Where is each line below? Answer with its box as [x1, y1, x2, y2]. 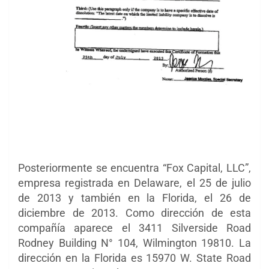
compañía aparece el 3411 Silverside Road [18, 222, 251, 235]
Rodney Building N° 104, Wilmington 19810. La [18, 237, 251, 250]
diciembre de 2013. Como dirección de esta [18, 207, 251, 220]
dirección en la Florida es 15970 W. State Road [18, 252, 251, 265]
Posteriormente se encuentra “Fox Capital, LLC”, [18, 162, 251, 175]
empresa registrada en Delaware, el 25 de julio [18, 177, 251, 190]
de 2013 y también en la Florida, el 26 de [18, 192, 251, 205]
